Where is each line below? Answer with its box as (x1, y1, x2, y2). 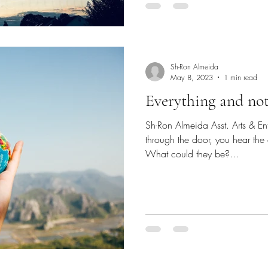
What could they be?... (145, 147, 239, 160)
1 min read (224, 72, 257, 83)
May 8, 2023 (170, 72, 213, 83)
